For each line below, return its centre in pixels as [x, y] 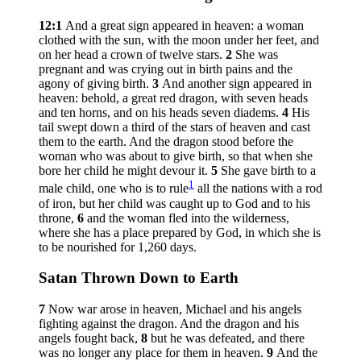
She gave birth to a [268, 171]
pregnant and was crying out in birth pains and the [166, 69]
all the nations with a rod [258, 189]
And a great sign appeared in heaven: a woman [185, 26]
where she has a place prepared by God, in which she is [180, 232]
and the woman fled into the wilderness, [188, 218]
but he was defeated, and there [228, 338]
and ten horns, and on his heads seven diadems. [160, 113]
